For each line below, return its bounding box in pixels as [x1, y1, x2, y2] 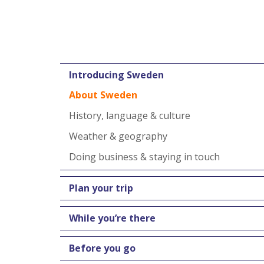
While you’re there [69, 212, 156, 225]
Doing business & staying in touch [69, 150, 220, 163]
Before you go [69, 242, 136, 255]
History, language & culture [69, 109, 190, 122]
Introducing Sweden [69, 68, 164, 81]
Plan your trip [69, 181, 133, 194]
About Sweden [69, 88, 137, 101]
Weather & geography [69, 130, 167, 143]
